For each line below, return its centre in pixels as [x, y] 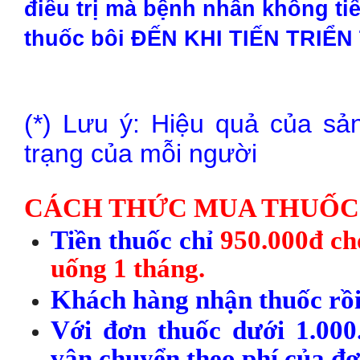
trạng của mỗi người [141, 153]
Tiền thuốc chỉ [135, 240]
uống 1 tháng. [128, 268]
